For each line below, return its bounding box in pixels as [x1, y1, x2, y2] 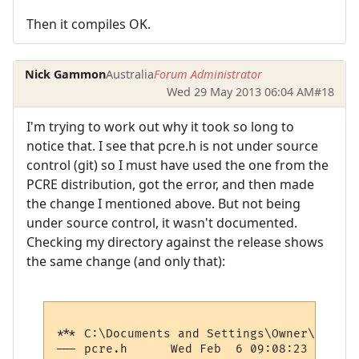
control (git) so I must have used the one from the [26, 155, 329, 174]
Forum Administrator [154, 67, 263, 83]
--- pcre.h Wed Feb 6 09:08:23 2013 [55, 342, 128, 357]
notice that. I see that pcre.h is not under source [26, 136, 318, 155]
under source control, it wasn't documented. [26, 213, 297, 232]
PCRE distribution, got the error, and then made [26, 175, 314, 193]
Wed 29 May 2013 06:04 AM [166, 84, 314, 100]
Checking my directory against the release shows [26, 232, 324, 251]
